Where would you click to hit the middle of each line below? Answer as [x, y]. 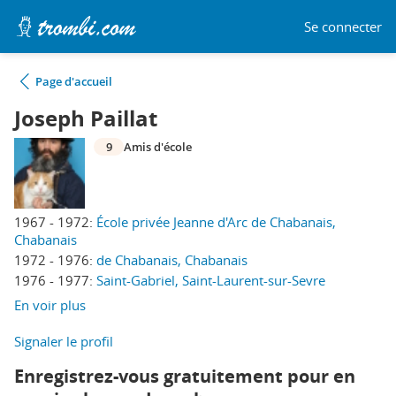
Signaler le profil [64, 341]
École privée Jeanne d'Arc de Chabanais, [216, 222]
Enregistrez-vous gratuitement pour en [185, 376]
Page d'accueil [74, 81]
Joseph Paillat [86, 118]
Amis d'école [158, 147]
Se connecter [343, 26]
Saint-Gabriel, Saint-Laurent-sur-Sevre [211, 280]
